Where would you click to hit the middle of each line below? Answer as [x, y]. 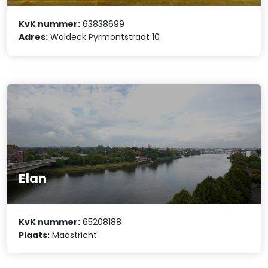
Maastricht [74, 235]
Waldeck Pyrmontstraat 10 [104, 37]
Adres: [33, 37]
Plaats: [34, 235]
